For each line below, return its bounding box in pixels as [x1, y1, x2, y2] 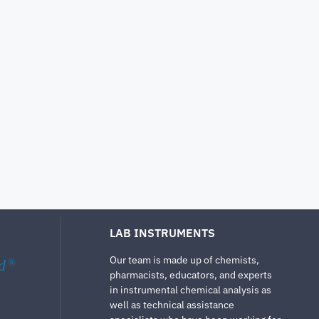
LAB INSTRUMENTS [110, 226, 215, 241]
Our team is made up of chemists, [110, 253, 259, 267]
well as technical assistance [110, 298, 234, 312]
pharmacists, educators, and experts [110, 268, 272, 282]
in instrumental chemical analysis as [110, 283, 271, 297]
